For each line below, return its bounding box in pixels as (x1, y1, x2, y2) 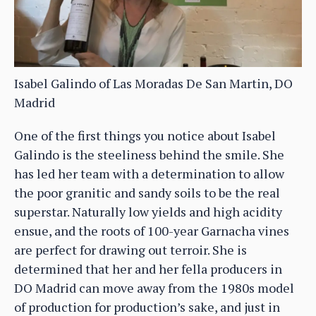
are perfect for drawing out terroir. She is (14, 241, 247, 258)
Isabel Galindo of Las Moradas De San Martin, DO (14, 74, 293, 92)
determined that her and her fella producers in (14, 260, 282, 277)
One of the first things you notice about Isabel (14, 126, 276, 144)
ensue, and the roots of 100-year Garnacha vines (14, 221, 289, 239)
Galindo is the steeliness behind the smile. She (14, 145, 284, 163)
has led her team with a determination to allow (14, 164, 284, 182)
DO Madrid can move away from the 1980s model (14, 279, 294, 296)
